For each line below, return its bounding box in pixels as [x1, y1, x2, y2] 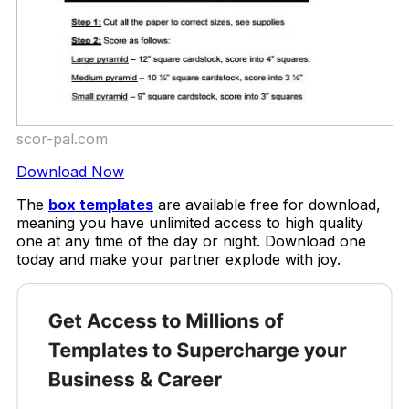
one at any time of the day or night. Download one [16, 232, 366, 251]
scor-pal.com [16, 130, 108, 149]
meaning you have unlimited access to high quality [16, 214, 363, 233]
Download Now [16, 163, 124, 182]
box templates [48, 195, 153, 215]
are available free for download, [153, 195, 381, 215]
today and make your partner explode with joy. [16, 250, 341, 269]
